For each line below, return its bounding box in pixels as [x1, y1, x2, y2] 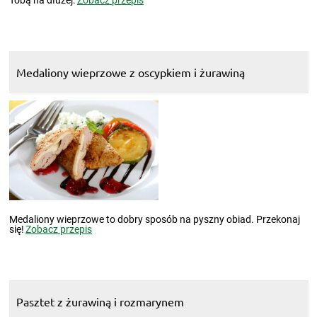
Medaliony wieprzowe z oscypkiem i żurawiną [16, 64, 245, 79]
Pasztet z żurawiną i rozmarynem [16, 294, 184, 309]
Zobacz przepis [25, 223, 92, 235]
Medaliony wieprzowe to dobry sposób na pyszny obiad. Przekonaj [8, 213, 300, 225]
